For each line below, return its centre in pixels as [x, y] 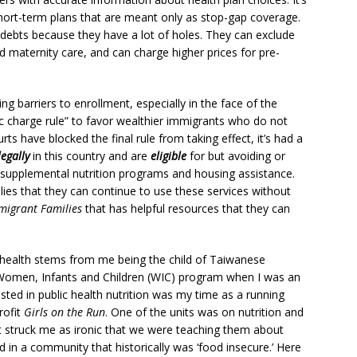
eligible [169, 156]
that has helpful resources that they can [186, 208]
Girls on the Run [65, 312]
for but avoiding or [236, 156]
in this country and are [92, 156]
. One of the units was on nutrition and [204, 312]
